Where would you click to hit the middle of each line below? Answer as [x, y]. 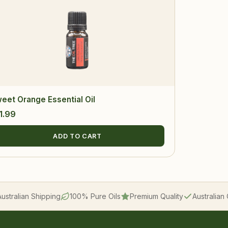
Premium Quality [156, 196]
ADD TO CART [77, 136]
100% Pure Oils [95, 196]
